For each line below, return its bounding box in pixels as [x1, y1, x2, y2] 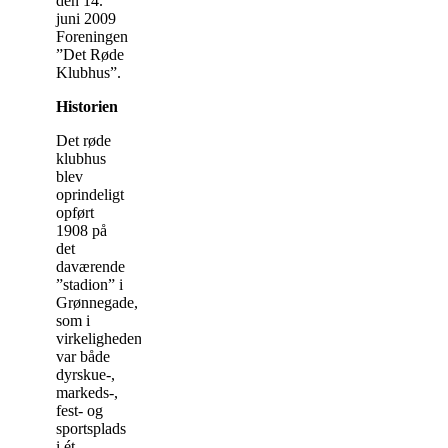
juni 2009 [56, 9, 116, 27]
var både [56, 347, 110, 365]
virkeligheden [56, 329, 142, 347]
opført [56, 203, 94, 221]
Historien [56, 97, 118, 115]
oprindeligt [56, 185, 124, 203]
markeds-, [56, 383, 118, 401]
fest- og [56, 401, 103, 419]
